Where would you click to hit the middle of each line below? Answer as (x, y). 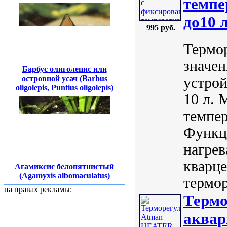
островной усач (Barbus (64, 78)
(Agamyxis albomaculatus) (64, 175)
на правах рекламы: (38, 189)
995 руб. (161, 28)
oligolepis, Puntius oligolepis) (64, 87)
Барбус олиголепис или (64, 69)
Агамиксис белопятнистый (64, 166)
